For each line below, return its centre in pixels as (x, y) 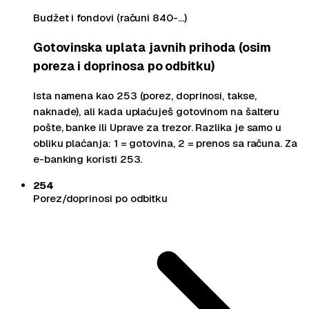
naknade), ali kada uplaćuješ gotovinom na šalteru (157, 111)
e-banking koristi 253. (88, 159)
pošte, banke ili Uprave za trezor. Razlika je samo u (158, 127)
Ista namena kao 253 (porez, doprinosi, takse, (145, 95)
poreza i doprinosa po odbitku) (124, 66)
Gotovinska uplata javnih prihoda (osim (152, 47)
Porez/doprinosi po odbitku (101, 198)
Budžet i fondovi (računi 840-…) (110, 18)
